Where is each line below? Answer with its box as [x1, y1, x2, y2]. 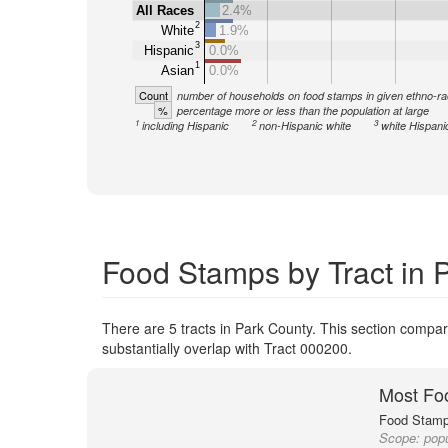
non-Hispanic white [258, 118, 351, 133]
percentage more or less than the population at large [176, 103, 429, 118]
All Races [135, 2, 194, 18]
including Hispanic [141, 118, 229, 133]
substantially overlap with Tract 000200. [102, 338, 352, 358]
